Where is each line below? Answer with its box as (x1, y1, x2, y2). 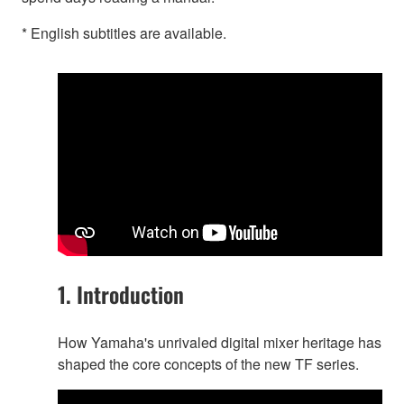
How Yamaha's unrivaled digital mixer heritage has (58, 331, 381, 353)
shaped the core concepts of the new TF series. (58, 353, 359, 374)
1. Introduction (58, 277, 184, 310)
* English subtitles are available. (22, 23, 226, 44)
